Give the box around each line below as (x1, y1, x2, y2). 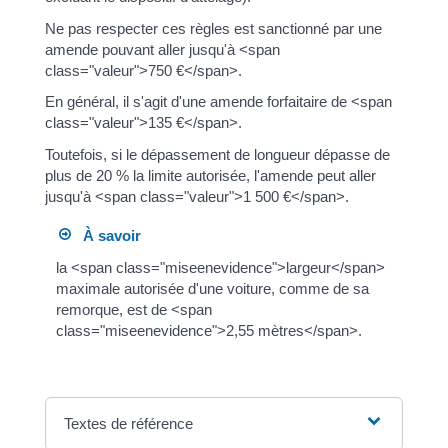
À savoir (70, 227, 141, 244)
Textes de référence (64, 414, 194, 432)
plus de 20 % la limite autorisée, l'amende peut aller (44, 166, 376, 184)
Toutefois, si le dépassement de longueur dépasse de (44, 145, 390, 163)
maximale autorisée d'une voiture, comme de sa (55, 279, 369, 297)
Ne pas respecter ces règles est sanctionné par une (44, 19, 382, 37)
